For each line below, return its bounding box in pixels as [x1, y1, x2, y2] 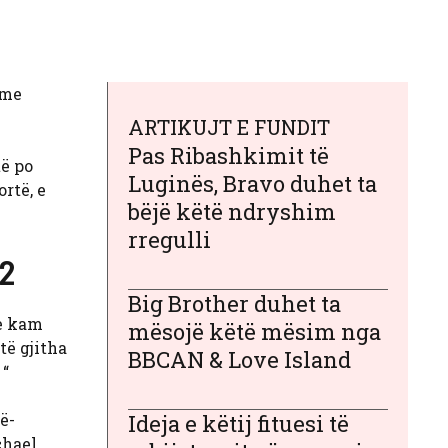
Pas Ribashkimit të [128, 141, 329, 171]
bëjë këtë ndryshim [128, 197, 336, 227]
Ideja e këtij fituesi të [128, 409, 349, 439]
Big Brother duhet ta [128, 289, 341, 319]
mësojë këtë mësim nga [128, 317, 381, 347]
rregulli [128, 225, 211, 255]
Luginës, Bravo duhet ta [128, 169, 377, 199]
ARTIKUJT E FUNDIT [128, 114, 330, 141]
